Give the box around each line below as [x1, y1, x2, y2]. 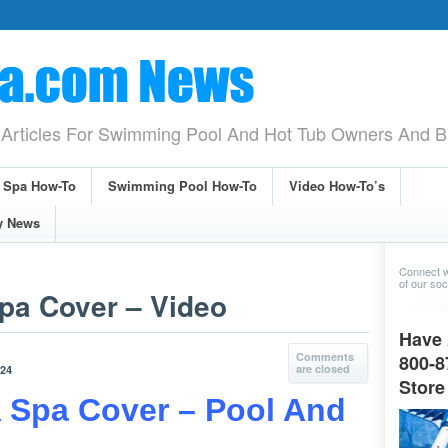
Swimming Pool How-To [108, 176, 257, 195]
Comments [296, 349, 354, 364]
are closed [296, 361, 350, 376]
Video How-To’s [289, 176, 385, 195]
